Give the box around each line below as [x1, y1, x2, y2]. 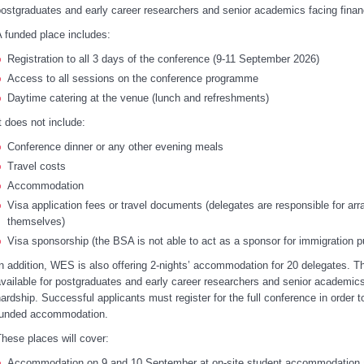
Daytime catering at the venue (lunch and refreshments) [6, 92, 269, 105]
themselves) [6, 214, 65, 227]
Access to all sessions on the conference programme [6, 72, 258, 85]
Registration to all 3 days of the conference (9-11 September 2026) [6, 53, 319, 66]
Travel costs [6, 160, 66, 173]
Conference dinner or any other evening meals [6, 141, 223, 154]
